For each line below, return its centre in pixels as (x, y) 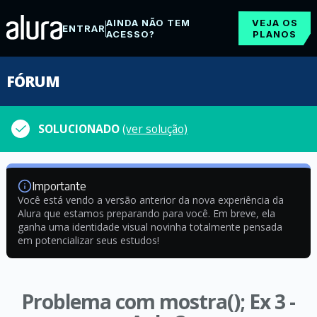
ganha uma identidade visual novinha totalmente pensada (150, 227)
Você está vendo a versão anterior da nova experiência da (150, 200)
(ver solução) (155, 129)
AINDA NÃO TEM (148, 23)
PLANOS (275, 34)
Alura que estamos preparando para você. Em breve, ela (146, 213)
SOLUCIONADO (80, 129)
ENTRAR (83, 28)
